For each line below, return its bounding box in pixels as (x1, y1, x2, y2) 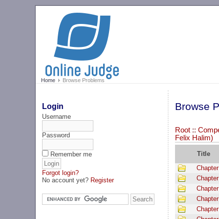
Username (42, 112, 71, 120)
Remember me (50, 150, 92, 158)
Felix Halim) (175, 134, 213, 142)
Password (42, 131, 70, 139)
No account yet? (42, 176, 91, 184)
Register (90, 176, 114, 184)
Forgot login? (42, 169, 79, 176)
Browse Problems (61, 77, 105, 84)
